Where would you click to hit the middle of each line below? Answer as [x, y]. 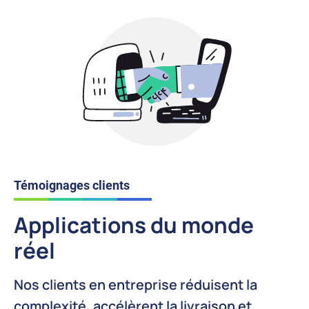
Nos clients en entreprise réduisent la [136, 285]
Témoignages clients [72, 186]
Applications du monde [134, 225]
